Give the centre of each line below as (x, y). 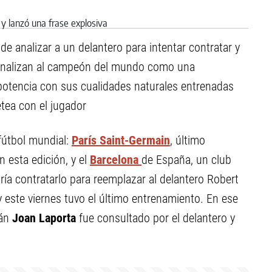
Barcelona (116, 160)
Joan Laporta (42, 218)
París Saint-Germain (121, 140)
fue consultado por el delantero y (155, 218)
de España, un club (186, 160)
